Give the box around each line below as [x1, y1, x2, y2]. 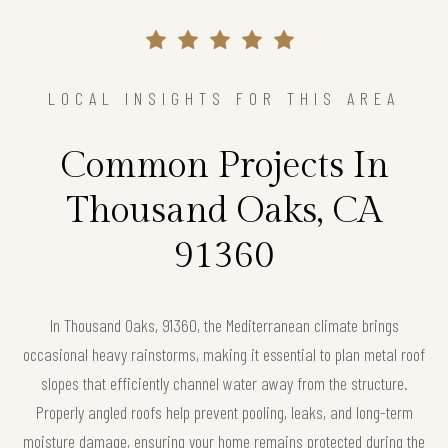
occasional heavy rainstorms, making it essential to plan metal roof [23, 342, 425, 365]
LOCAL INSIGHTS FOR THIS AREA [48, 86, 400, 109]
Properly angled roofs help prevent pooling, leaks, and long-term [35, 400, 413, 423]
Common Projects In [59, 144, 389, 187]
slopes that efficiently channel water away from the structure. [40, 371, 408, 394]
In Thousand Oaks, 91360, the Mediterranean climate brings [49, 313, 399, 336]
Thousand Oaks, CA [66, 189, 382, 232]
